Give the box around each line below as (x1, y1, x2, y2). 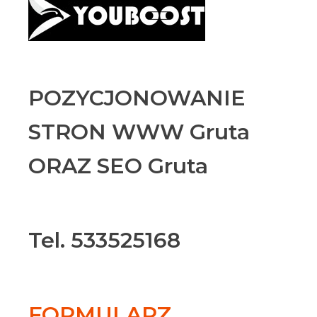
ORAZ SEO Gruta (28, 153, 208, 179)
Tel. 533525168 (28, 227, 180, 253)
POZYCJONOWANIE (28, 85, 246, 111)
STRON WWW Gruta (28, 119, 250, 145)
